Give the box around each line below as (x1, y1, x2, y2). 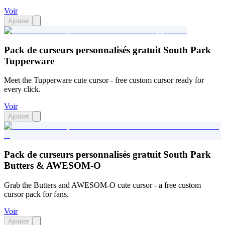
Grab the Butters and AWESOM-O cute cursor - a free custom (4, 180, 201, 189)
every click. (4, 85, 41, 94)
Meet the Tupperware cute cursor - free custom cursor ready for (4, 76, 204, 85)
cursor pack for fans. (4, 189, 69, 198)
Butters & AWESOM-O (4, 160, 101, 171)
